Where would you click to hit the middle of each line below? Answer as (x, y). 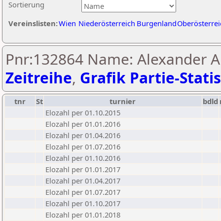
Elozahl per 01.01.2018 (83, 215)
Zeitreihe (39, 78)
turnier (123, 101)
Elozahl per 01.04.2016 (83, 135)
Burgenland (157, 23)
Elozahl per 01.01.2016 (83, 124)
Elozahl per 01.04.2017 (83, 181)
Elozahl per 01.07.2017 (83, 192)
